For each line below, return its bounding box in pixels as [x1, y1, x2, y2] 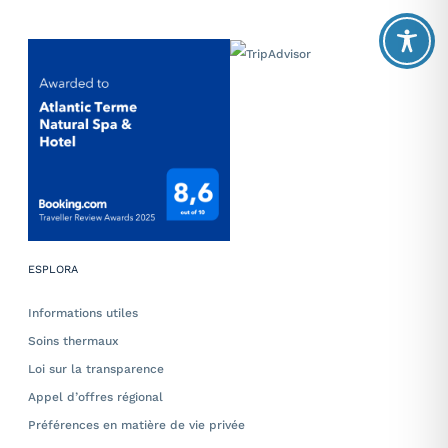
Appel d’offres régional [28, 390, 163, 404]
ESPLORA [28, 263, 78, 276]
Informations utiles [28, 306, 138, 320]
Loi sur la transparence [28, 362, 164, 376]
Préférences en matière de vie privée [28, 418, 245, 432]
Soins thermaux [28, 334, 119, 348]
